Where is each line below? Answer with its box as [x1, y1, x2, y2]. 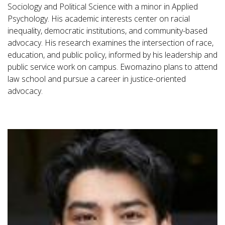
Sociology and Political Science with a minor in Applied [8, 1, 198, 13]
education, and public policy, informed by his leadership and [8, 49, 217, 61]
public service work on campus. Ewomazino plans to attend [8, 61, 217, 73]
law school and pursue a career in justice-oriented [8, 73, 186, 85]
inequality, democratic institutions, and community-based [8, 25, 207, 37]
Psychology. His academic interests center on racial [8, 13, 190, 25]
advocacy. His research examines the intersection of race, [8, 37, 213, 49]
